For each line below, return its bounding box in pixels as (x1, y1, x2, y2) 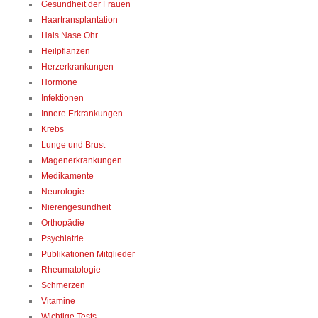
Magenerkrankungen (41, 155, 122, 165)
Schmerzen (41, 280, 85, 290)
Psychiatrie (41, 233, 84, 243)
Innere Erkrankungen (41, 108, 123, 119)
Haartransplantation (41, 14, 118, 25)
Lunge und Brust (41, 139, 105, 150)
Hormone (41, 77, 77, 87)
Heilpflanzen (41, 45, 90, 56)
